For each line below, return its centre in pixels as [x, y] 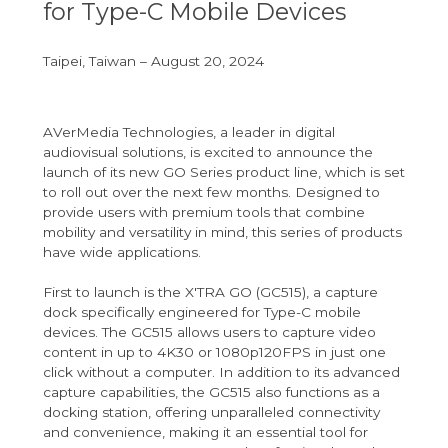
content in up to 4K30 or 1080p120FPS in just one [214, 352]
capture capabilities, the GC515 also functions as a [211, 392]
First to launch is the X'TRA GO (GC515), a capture [210, 292]
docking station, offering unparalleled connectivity [211, 412]
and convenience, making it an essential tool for [205, 432]
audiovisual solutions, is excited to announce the [207, 152]
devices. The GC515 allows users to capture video [209, 332]
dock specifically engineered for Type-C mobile [201, 312]
